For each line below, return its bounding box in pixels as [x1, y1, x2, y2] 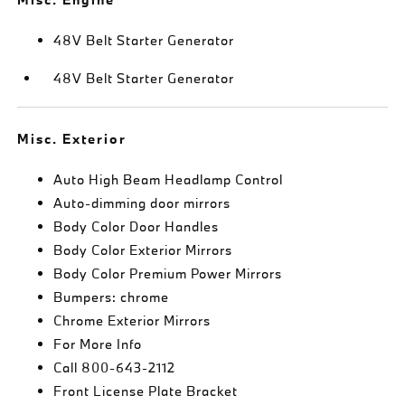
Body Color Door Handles [53, 217, 220, 235]
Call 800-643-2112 [53, 358, 176, 376]
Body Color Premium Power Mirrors [53, 264, 283, 282]
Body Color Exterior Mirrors [53, 240, 233, 259]
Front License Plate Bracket [53, 381, 239, 400]
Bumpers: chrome [53, 287, 170, 306]
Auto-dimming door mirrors [53, 193, 231, 212]
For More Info [53, 334, 143, 353]
